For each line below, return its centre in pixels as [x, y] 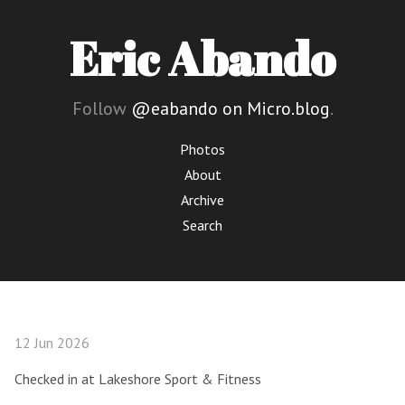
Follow [101, 108]
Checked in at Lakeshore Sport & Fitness [138, 379]
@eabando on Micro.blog [230, 108]
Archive [202, 200]
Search [202, 225]
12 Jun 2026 [52, 343]
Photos [202, 149]
